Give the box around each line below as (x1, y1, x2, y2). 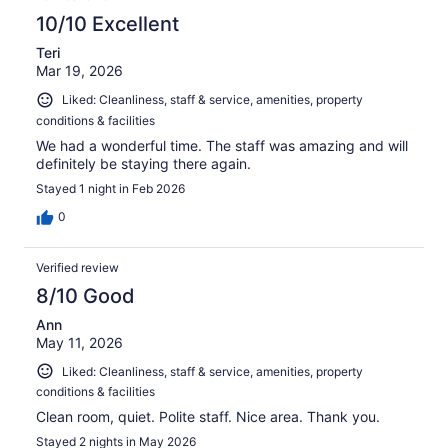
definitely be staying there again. (36, 154, 251, 172)
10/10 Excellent (36, 12, 179, 37)
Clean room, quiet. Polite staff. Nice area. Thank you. (36, 408, 380, 426)
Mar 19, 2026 (36, 62, 123, 80)
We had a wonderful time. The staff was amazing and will (36, 136, 408, 154)
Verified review (36, 259, 119, 275)
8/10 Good (36, 283, 135, 308)
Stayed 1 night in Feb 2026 (36, 180, 185, 196)
